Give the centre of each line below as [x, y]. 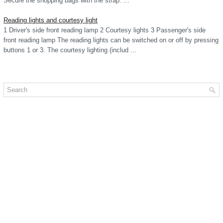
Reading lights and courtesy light [51, 20]
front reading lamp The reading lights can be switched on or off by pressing [111, 40]
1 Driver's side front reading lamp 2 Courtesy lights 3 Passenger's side [105, 30]
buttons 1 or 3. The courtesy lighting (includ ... [70, 50]
